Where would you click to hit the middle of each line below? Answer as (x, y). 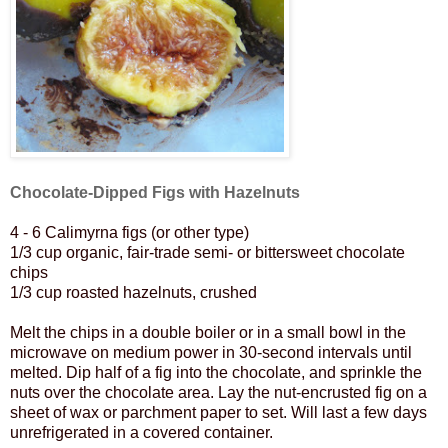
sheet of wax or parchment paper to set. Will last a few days (218, 412)
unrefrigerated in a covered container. (141, 432)
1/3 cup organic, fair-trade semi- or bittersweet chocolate (207, 252)
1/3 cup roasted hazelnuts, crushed (133, 292)
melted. (36, 372)
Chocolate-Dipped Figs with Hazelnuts (155, 192)
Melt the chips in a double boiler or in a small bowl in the (208, 332)
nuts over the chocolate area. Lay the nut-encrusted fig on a (218, 392)
